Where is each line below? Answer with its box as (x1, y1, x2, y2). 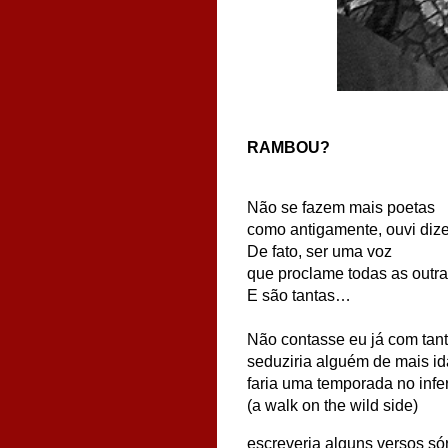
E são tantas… (247, 286, 351, 304)
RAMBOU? (247, 138, 330, 156)
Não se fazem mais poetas (247, 198, 435, 216)
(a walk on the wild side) (247, 397, 418, 415)
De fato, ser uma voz (247, 242, 392, 260)
